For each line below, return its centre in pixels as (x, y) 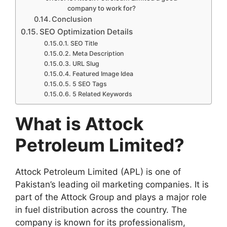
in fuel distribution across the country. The (101, 210)
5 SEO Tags (89, 84)
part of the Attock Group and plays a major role (111, 197)
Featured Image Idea (103, 74)
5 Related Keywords (102, 94)
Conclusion (72, 20)
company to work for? (102, 8)
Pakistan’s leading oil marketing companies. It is (112, 185)
